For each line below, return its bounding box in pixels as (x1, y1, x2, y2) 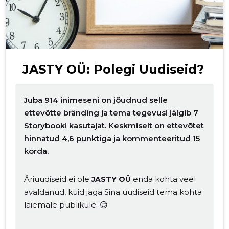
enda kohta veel (131, 174, 196, 184)
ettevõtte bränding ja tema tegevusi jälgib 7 (24, 107, 199, 118)
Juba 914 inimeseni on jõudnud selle (24, 95, 168, 105)
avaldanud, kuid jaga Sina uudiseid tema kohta (24, 187, 202, 197)
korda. (24, 146, 49, 156)
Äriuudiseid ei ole (24, 174, 92, 184)
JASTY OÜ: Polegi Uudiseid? (22, 61, 204, 77)
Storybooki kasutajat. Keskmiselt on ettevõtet (24, 120, 204, 130)
